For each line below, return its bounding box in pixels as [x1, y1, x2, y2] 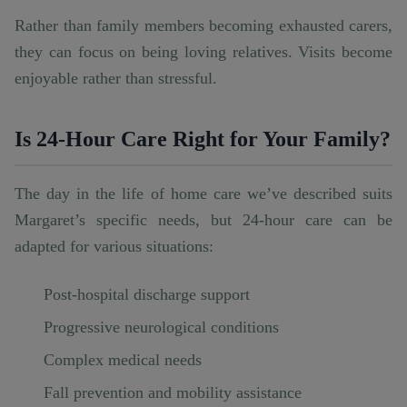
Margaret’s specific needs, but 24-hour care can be [15, 211, 392, 230]
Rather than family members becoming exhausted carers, [15, 16, 392, 35]
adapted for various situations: [15, 237, 213, 256]
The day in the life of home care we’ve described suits [15, 184, 392, 203]
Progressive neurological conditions [44, 318, 279, 337]
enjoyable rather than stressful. [15, 69, 217, 88]
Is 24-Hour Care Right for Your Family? [15, 127, 391, 152]
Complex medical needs [44, 351, 202, 370]
